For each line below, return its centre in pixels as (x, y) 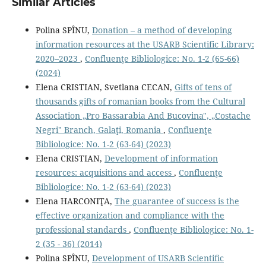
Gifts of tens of (203, 87)
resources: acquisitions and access (104, 172)
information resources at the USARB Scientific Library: (145, 44)
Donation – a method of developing (162, 30)
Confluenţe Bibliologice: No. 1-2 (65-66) (162, 58)
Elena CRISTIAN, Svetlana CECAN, (105, 87)
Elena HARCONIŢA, (75, 201)
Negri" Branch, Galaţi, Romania (99, 129)
